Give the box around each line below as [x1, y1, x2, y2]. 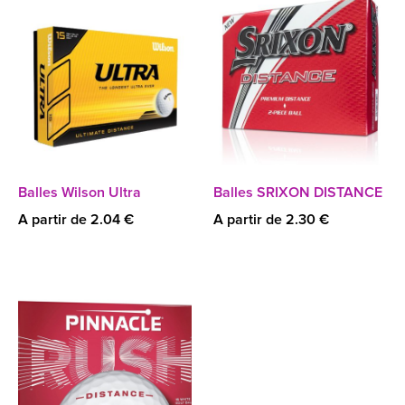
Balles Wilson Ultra [18, 185, 141, 200]
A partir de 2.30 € [213, 212, 329, 227]
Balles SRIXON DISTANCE [213, 185, 382, 200]
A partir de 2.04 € [18, 212, 134, 227]
